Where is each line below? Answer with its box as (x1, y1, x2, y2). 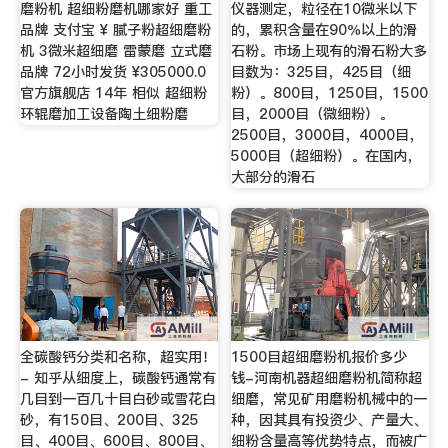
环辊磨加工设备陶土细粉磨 (19, 104, 188, 125)
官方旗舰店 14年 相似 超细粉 (19, 83, 207, 104)
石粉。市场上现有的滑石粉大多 (231, 41, 428, 62)
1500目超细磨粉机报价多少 (231, 347, 408, 368)
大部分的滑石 (231, 167, 316, 188)
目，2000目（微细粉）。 (231, 104, 394, 125)
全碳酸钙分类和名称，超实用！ (19, 347, 216, 368)
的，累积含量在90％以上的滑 (231, 20, 418, 41)
